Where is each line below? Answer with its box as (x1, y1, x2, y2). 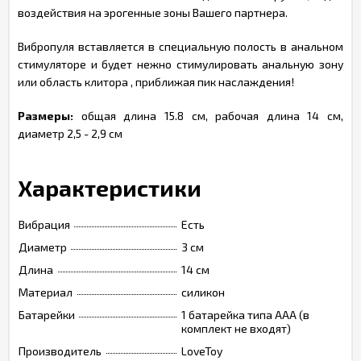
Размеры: (18, 109, 73, 122)
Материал (19, 285, 73, 299)
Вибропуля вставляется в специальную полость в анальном (18, 39, 343, 53)
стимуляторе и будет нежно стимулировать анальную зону (18, 57, 343, 71)
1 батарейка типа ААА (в (181, 308, 309, 322)
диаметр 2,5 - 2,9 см (18, 127, 122, 140)
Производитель (19, 344, 102, 358)
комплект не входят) (181, 322, 291, 335)
